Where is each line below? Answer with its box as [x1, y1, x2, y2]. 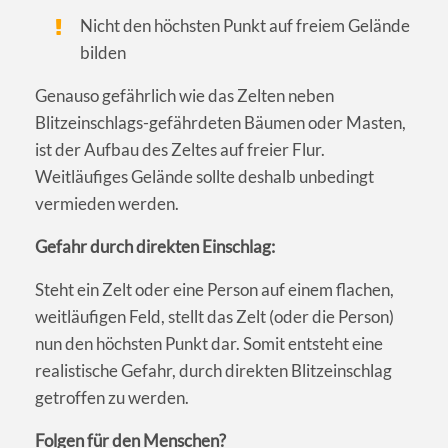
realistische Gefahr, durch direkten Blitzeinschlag [35, 360, 392, 382]
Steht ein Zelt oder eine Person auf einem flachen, [35, 279, 394, 301]
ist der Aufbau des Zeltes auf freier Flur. [35, 139, 325, 161]
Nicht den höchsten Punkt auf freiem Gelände [80, 15, 411, 37]
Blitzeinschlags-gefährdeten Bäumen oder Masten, [35, 112, 406, 134]
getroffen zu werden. [35, 387, 189, 409]
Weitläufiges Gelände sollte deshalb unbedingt [35, 166, 374, 188]
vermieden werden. [35, 193, 179, 215]
